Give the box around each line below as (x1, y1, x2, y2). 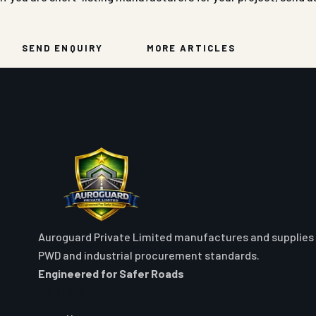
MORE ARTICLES (146, 42, 236, 54)
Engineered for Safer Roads (37, 267, 184, 281)
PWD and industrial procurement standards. (37, 248, 260, 262)
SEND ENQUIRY (22, 42, 103, 54)
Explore (37, 281, 85, 300)
